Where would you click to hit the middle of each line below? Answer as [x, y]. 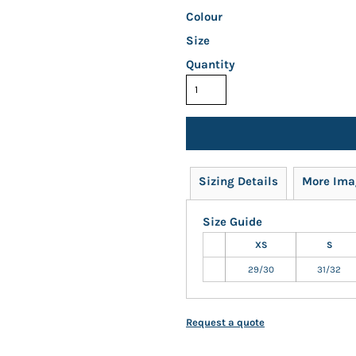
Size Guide [232, 222]
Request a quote [225, 322]
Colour [204, 17]
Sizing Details [238, 181]
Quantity [211, 64]
